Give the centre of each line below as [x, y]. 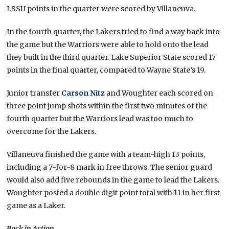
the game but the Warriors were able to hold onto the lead [108, 45]
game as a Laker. [37, 206]
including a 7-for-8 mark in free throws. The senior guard [110, 167]
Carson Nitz [83, 93]
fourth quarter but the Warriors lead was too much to [100, 119]
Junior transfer [34, 93]
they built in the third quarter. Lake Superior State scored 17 [111, 58]
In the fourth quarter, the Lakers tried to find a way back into [113, 32]
